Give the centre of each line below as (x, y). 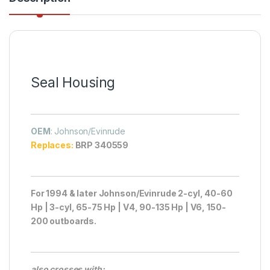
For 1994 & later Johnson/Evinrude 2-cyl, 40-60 (132, 193)
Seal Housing (73, 83)
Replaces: (53, 145)
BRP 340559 (102, 145)
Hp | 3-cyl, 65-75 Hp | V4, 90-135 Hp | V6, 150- (128, 207)
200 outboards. (64, 221)
